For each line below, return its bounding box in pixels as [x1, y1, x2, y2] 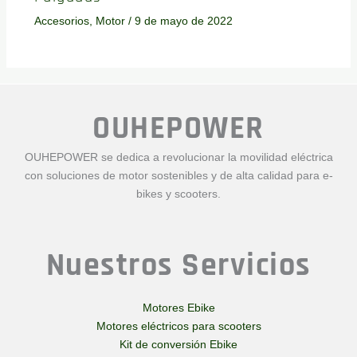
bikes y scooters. [136, 187, 221, 201]
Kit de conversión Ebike [120, 338, 237, 351]
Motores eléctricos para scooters [96, 320, 261, 333]
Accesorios [33, 14, 89, 28]
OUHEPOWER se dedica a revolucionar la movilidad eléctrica [24, 151, 333, 164]
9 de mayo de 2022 [134, 14, 233, 28]
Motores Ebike [142, 301, 215, 315]
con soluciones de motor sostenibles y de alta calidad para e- [24, 169, 333, 182]
